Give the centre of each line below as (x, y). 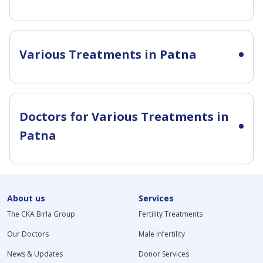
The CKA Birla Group (41, 214)
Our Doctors (28, 234)
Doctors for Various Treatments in (124, 117)
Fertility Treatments (170, 214)
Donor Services (163, 254)
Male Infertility (161, 234)
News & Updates (35, 254)
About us (26, 198)
